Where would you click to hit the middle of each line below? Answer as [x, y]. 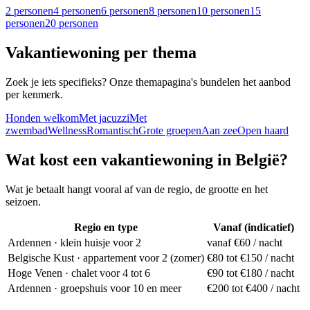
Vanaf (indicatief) [253, 227]
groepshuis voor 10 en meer [121, 288]
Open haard [263, 130]
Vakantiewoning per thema [101, 52]
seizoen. [23, 201]
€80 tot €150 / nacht [250, 257]
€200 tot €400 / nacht [253, 288]
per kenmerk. [34, 94]
